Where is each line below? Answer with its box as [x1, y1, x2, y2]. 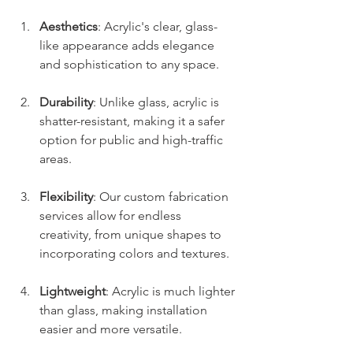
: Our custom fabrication [93, 189, 232, 205]
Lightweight [39, 284, 106, 299]
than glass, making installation [39, 303, 210, 318]
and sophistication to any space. [39, 57, 219, 72]
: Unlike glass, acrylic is [93, 95, 222, 110]
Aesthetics [39, 19, 98, 35]
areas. [39, 151, 72, 167]
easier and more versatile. [39, 321, 182, 337]
